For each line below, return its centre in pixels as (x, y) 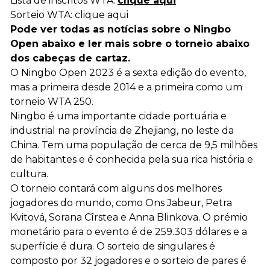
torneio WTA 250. (52, 102)
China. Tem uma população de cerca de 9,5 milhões (134, 145)
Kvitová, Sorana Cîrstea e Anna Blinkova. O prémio (129, 218)
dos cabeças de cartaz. (70, 58)
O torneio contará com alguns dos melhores (116, 189)
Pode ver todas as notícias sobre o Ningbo (121, 30)
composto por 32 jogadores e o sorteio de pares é (128, 261)
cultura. (29, 174)
